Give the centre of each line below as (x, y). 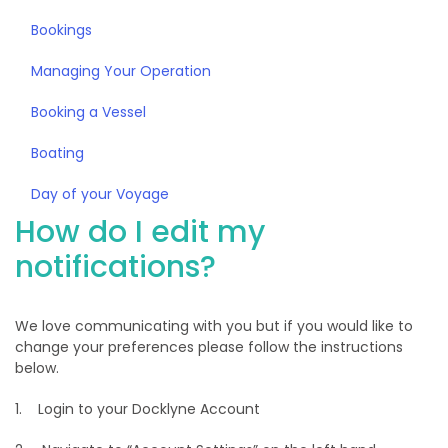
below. (37, 368)
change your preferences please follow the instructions (209, 347)
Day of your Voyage (100, 194)
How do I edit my (140, 232)
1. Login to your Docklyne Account (137, 409)
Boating (57, 153)
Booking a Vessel (88, 112)
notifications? (115, 267)
